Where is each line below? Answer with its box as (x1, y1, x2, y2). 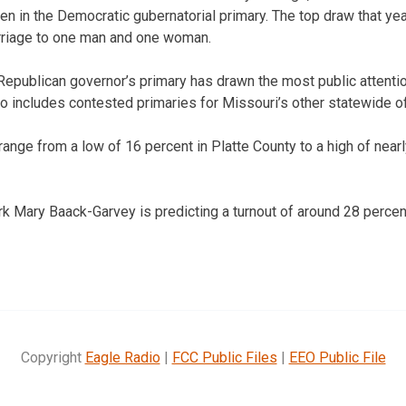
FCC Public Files (171, 348, 277, 366)
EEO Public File (288, 348, 386, 366)
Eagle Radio (84, 348, 160, 366)
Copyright (20, 348, 85, 366)
